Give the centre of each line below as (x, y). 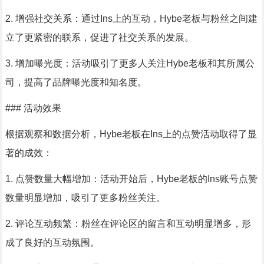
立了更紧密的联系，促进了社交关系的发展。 (99, 37)
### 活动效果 (33, 108)
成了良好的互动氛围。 (52, 242)
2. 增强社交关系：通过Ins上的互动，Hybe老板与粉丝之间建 (131, 19)
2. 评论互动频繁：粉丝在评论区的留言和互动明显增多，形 (128, 224)
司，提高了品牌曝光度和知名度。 (76, 82)
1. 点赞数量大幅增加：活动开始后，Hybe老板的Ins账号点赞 (131, 179)
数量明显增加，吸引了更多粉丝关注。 (85, 198)
